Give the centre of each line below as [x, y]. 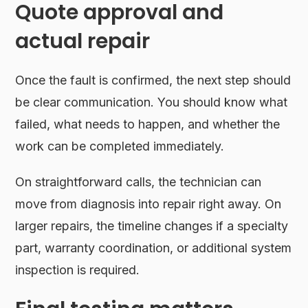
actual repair [83, 41]
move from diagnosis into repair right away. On [148, 203]
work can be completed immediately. [120, 146]
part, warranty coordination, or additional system [154, 247]
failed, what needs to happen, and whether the [148, 124]
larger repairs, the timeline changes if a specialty [152, 225]
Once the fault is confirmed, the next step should [153, 80]
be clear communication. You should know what [152, 102]
